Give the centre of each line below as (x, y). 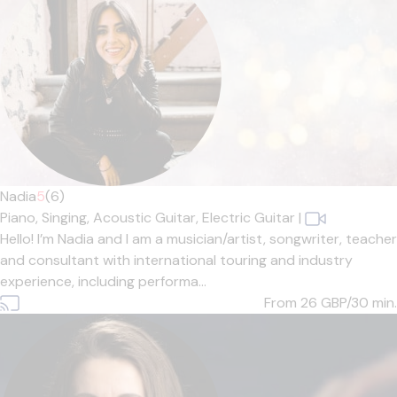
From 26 (292, 303)
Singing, (67, 218)
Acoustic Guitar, (148, 218)
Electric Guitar (249, 218)
